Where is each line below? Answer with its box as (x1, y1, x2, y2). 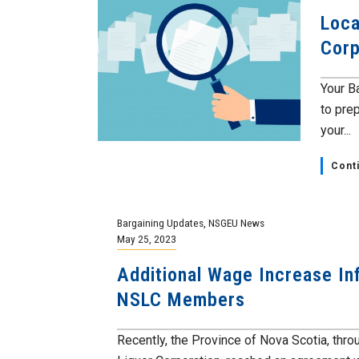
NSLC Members (117, 288, 246, 311)
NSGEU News (208, 216, 265, 229)
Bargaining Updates (117, 216, 204, 229)
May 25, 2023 (117, 232, 177, 245)
